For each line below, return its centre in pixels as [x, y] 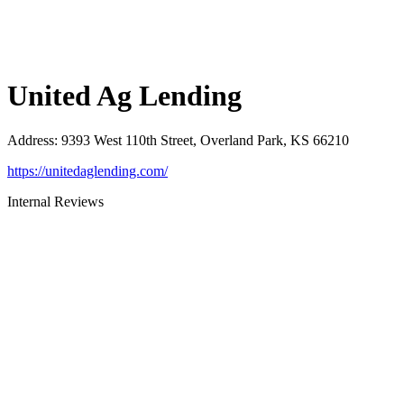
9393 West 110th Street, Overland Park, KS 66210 [205, 140]
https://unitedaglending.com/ [87, 170]
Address [31, 140]
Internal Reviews [55, 201]
